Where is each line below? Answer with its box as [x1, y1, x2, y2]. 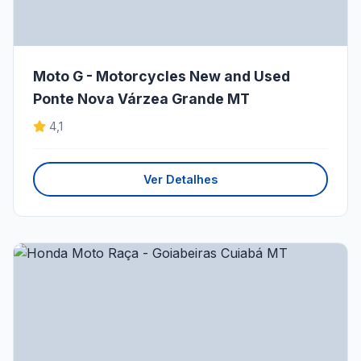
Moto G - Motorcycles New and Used [33, 68, 290, 85]
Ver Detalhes [143, 172, 218, 187]
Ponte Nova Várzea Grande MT [33, 90, 250, 108]
